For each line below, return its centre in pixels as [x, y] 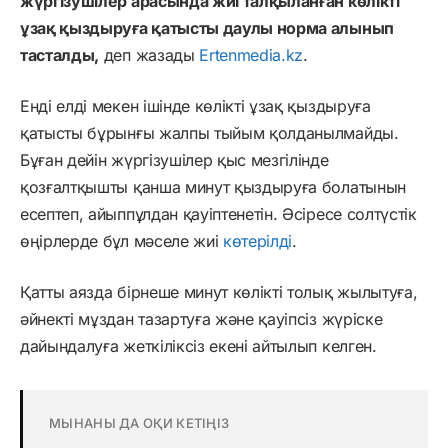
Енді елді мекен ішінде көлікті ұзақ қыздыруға [195, 105]
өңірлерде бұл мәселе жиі [121, 240]
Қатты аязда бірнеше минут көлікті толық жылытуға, [219, 291]
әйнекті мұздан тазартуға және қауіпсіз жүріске [201, 318]
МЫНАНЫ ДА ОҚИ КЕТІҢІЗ [139, 422]
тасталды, [60, 54]
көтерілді [258, 240]
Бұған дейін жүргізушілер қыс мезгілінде [174, 159]
